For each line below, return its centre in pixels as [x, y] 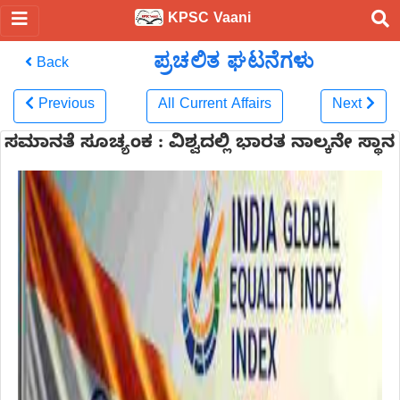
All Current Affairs [215, 106]
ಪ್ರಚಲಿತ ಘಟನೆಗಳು [233, 60]
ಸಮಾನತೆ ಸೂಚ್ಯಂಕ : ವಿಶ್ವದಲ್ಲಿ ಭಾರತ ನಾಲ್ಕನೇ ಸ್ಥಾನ [200, 145]
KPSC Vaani [207, 21]
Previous [67, 106]
